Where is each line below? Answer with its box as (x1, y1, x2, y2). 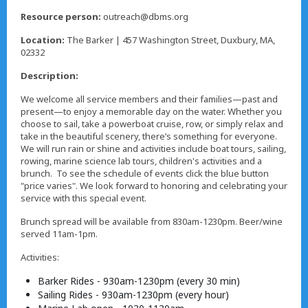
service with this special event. (21, 192, 146, 205)
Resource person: (21, 10, 101, 23)
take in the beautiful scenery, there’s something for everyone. (21, 130, 277, 143)
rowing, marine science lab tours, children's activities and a (21, 155, 262, 168)
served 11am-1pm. (21, 228, 100, 241)
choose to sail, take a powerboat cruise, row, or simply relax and (21, 118, 283, 131)
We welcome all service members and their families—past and (21, 93, 278, 106)
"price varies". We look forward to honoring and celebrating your (21, 179, 287, 192)
